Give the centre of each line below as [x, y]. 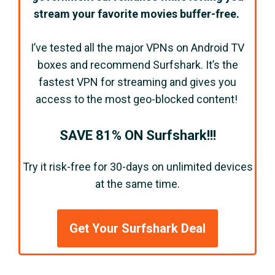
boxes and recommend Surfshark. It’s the [137, 65]
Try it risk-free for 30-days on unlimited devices [137, 167]
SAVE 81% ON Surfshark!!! [137, 136]
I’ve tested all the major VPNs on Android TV [137, 48]
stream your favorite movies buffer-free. [137, 14]
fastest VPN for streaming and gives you [137, 82]
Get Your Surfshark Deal [137, 229]
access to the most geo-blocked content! [137, 99]
